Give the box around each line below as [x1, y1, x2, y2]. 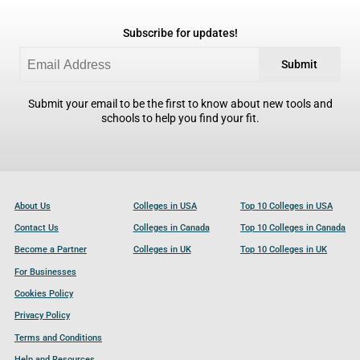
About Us [14, 200, 51, 211]
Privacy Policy [14, 310, 70, 321]
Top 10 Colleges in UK [240, 244, 328, 256]
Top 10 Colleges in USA [240, 200, 333, 211]
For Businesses [14, 266, 76, 277]
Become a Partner [14, 244, 87, 256]
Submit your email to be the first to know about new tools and [27, 96, 333, 111]
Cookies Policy [14, 288, 73, 300]
